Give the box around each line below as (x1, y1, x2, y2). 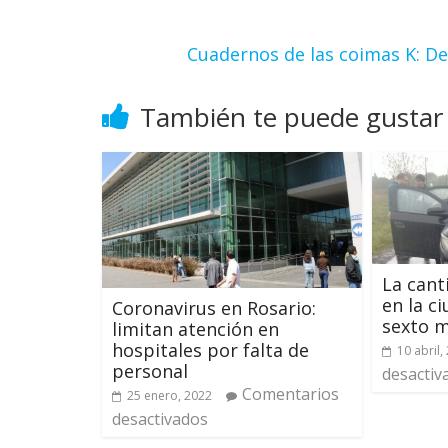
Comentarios (242, 383, 339, 406)
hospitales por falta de (112, 338, 309, 363)
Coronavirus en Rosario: (112, 296, 316, 321)
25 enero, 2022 (127, 387, 212, 405)
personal (112, 359, 188, 384)
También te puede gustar (140, 98, 443, 135)
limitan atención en (112, 317, 279, 342)
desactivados (112, 408, 208, 431)
